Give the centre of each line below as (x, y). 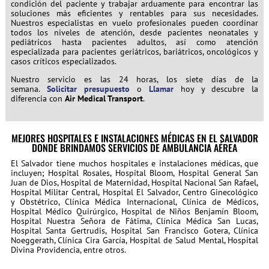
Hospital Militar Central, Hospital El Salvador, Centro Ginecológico (134, 192)
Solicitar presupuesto (88, 89)
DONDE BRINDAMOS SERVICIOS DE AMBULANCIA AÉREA (134, 147)
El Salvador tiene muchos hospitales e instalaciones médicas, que (134, 163)
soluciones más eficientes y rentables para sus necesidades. (134, 13)
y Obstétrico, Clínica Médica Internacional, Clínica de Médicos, (134, 201)
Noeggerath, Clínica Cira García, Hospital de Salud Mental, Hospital (134, 240)
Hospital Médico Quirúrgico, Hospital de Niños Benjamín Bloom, (134, 211)
